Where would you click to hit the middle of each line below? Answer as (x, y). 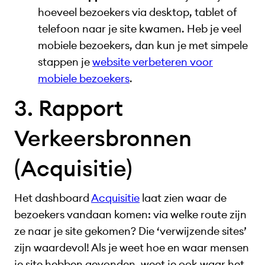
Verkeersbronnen (103, 138)
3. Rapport (69, 108)
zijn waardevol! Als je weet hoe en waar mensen (132, 248)
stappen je (65, 62)
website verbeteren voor (153, 62)
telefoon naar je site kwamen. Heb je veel (140, 28)
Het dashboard (53, 198)
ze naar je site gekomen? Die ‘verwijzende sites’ (130, 231)
